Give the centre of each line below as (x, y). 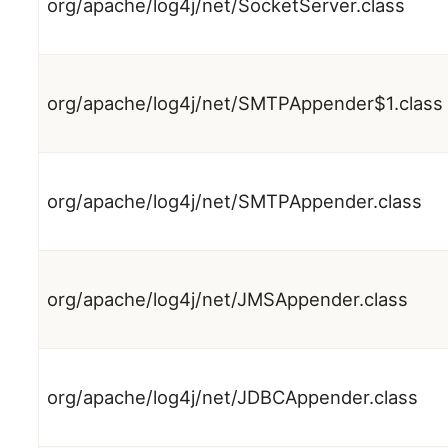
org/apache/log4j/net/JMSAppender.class (228, 299)
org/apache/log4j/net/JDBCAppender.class (233, 397)
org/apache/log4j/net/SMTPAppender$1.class (245, 103)
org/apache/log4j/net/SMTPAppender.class (235, 201)
